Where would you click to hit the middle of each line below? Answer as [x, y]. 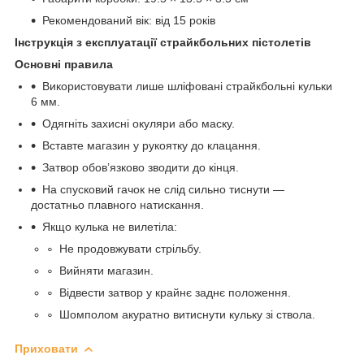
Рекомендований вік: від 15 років [129, 20]
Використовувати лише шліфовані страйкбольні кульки [187, 86]
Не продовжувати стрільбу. [130, 248]
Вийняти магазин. [106, 270]
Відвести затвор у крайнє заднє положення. [175, 292]
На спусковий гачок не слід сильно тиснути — [163, 189]
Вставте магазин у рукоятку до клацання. [152, 145]
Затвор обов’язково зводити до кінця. [141, 167]
